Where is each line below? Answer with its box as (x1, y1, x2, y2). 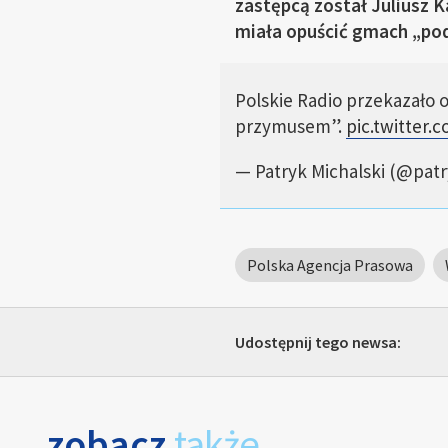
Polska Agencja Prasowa (246, 255, 413, 275)
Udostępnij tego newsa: (234, 332, 401, 352)
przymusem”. (234, 114, 346, 138)
